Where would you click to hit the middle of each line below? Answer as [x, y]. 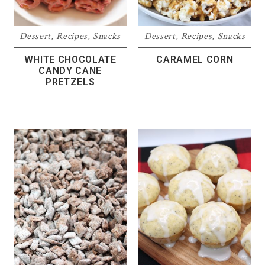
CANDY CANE [70, 70]
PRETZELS [70, 82]
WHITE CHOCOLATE [70, 59]
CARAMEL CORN [195, 59]
